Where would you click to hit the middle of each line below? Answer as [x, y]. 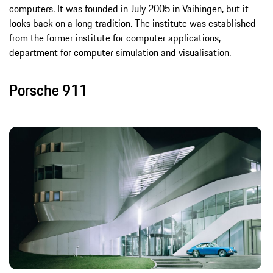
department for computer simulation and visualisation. [120, 53]
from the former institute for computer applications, [115, 38]
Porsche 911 [48, 90]
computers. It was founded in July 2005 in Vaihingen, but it [129, 9]
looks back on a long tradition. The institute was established [133, 23]
